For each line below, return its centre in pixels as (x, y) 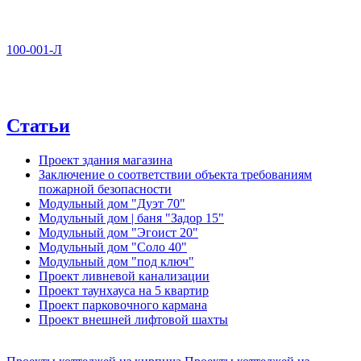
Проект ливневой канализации (124, 276)
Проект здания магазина (106, 160)
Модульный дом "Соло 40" (113, 247)
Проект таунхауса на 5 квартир (124, 290)
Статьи (38, 125)
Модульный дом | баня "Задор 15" (131, 218)
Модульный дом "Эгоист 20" (118, 232)
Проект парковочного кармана (123, 305)
